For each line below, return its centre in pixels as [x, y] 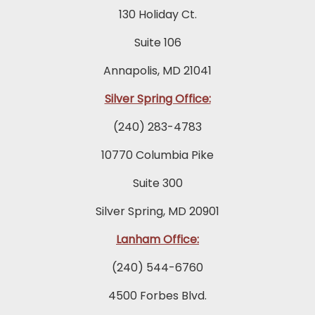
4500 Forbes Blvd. [157, 296]
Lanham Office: [157, 240]
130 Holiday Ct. [157, 15]
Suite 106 [157, 43]
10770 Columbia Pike [157, 155]
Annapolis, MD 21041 [157, 71]
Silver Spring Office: [157, 99]
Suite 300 [157, 184]
